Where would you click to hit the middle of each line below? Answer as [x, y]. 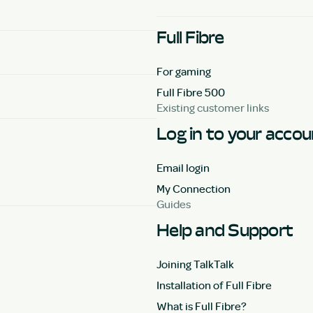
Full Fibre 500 [191, 92]
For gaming [184, 71]
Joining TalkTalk [195, 264]
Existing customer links [213, 107]
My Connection [194, 188]
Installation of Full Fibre [214, 285]
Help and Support [225, 230]
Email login [183, 167]
